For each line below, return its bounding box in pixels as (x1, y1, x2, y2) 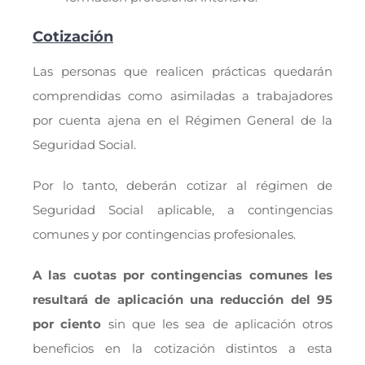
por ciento (32, 315, 102, 332)
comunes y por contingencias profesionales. (32, 226, 296, 242)
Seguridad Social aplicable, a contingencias (32, 201, 333, 218)
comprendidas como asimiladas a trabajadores (32, 87, 333, 103)
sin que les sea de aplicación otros (101, 315, 333, 332)
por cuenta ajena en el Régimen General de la (32, 112, 333, 128)
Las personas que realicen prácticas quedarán (32, 63, 333, 79)
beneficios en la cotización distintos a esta (32, 340, 333, 356)
